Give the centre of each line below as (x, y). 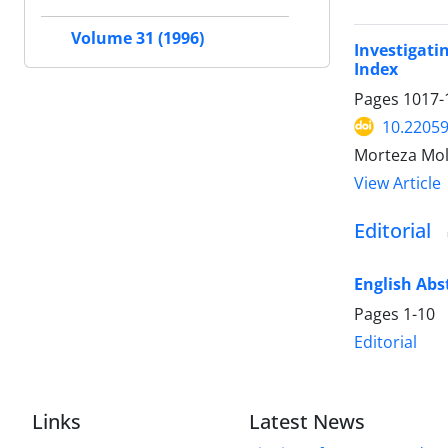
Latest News (307, 421)
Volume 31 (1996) (137, 38)
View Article (397, 182)
